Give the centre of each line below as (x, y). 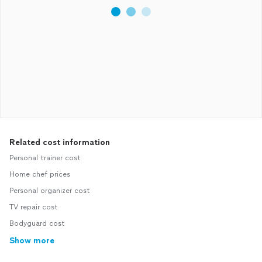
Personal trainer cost (45, 158)
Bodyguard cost (37, 223)
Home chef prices (40, 174)
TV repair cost (34, 207)
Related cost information (60, 142)
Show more (32, 241)
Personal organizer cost (50, 191)
